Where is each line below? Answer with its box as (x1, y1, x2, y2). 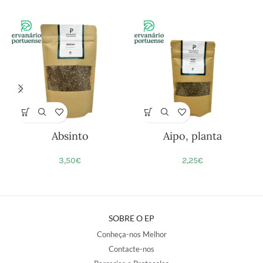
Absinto (51, 129, 89, 143)
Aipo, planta (163, 129, 222, 143)
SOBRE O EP (109, 213, 154, 223)
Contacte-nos (109, 244, 154, 254)
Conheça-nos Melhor (96, 229, 167, 239)
